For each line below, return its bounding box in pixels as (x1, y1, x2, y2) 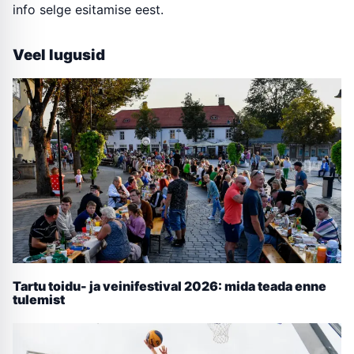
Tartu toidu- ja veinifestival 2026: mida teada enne (13, 278, 326, 295)
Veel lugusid (13, 46, 105, 65)
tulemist (13, 292, 65, 308)
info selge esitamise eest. (13, 2, 164, 18)
